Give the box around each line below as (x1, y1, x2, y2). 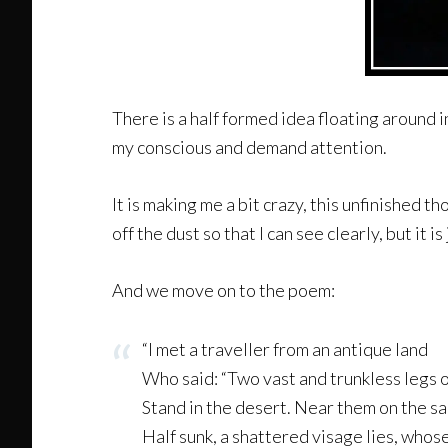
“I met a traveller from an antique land (142, 337, 428, 360)
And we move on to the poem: (112, 278, 335, 301)
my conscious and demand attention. (112, 135, 387, 158)
